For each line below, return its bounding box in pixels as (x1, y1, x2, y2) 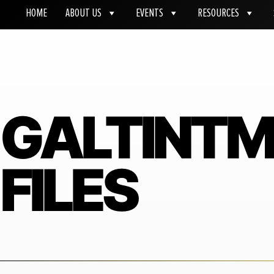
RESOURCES (197, 6, 239, 20)
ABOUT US (65, 6, 102, 20)
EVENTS (135, 6, 163, 20)
